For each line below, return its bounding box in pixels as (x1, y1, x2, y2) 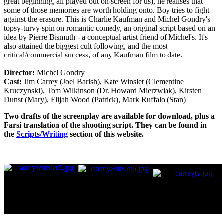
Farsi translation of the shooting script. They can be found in (4, 120, 207, 129)
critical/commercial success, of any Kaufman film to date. (4, 50, 182, 59)
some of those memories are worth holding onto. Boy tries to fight (4, 5, 209, 14)
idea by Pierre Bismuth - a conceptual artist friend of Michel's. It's (4, 32, 208, 41)
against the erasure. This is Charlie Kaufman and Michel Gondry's (4, 14, 210, 23)
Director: (4, 68, 37, 77)
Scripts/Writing (16, 129, 68, 138)
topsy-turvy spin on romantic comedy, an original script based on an (4, 23, 215, 32)
